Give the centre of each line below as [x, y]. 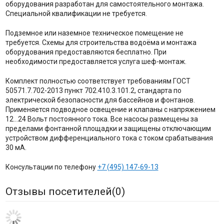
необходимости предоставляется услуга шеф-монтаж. [96, 61]
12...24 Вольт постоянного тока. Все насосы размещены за [101, 119]
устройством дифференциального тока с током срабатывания [109, 138]
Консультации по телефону [51, 167]
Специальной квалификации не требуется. [76, 13]
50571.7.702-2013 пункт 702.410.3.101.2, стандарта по [93, 90]
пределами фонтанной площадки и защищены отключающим [108, 128]
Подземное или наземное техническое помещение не [94, 33]
